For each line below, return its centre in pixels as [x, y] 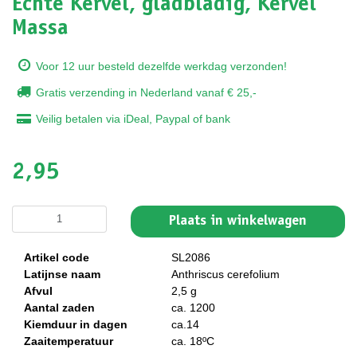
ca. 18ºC [193, 341]
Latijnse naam [62, 274]
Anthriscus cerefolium [226, 274]
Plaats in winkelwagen [238, 221]
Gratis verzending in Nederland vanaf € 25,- [146, 92]
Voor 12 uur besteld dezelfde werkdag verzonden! [161, 66]
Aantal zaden [59, 307]
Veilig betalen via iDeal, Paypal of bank [133, 118]
